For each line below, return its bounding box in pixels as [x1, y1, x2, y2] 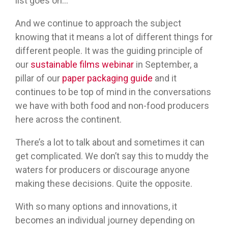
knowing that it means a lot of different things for [15, 32, 213, 43]
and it [153, 73, 177, 84]
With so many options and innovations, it [15, 201, 177, 212]
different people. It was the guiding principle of [15, 45, 203, 56]
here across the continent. [15, 114, 122, 125]
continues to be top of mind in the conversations [15, 87, 211, 98]
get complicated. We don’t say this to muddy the [15, 151, 209, 162]
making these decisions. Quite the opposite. [15, 178, 192, 189]
